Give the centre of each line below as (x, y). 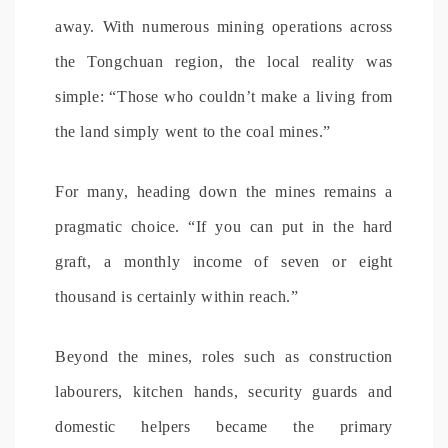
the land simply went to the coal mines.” (193, 131)
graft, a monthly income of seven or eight (224, 261)
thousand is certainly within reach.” (177, 296)
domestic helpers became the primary (224, 426)
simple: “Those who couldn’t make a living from (224, 96)
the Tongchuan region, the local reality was (224, 61)
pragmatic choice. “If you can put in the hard (224, 226)
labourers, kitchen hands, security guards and (224, 391)
